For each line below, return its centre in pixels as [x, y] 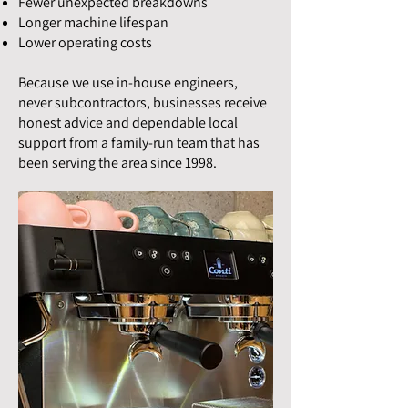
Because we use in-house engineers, [128, 83]
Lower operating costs [85, 43]
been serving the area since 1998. [117, 163]
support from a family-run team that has [139, 143]
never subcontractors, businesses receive [143, 103]
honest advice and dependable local [128, 123]
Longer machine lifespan [93, 23]
